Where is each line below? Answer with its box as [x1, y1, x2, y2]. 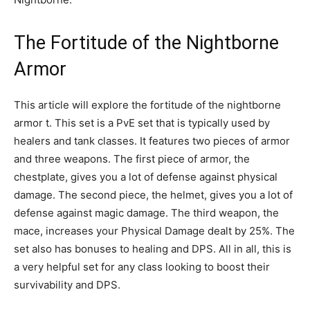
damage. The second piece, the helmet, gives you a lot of [14, 188, 293, 201]
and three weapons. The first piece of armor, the [14, 152, 250, 165]
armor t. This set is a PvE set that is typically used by [14, 116, 270, 129]
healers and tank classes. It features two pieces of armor [14, 134, 290, 147]
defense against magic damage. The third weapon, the [14, 206, 279, 219]
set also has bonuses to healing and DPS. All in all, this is [14, 241, 291, 255]
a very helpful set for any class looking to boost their [14, 259, 270, 273]
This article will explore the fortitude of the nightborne [14, 98, 281, 111]
